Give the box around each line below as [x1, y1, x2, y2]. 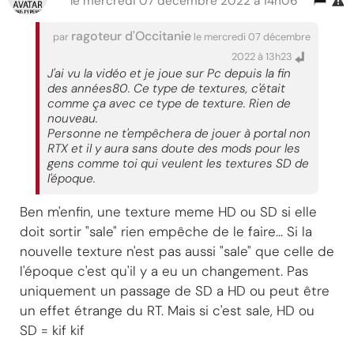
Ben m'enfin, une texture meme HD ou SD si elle [20, 203, 317, 220]
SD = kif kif [20, 322, 85, 339]
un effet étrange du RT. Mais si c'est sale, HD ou [20, 302, 314, 319]
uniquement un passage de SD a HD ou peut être [20, 282, 330, 299]
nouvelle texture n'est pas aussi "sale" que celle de [20, 243, 334, 260]
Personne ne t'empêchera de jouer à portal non [47, 126, 311, 141]
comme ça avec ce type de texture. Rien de [47, 96, 291, 111]
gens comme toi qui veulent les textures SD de [47, 156, 309, 171]
